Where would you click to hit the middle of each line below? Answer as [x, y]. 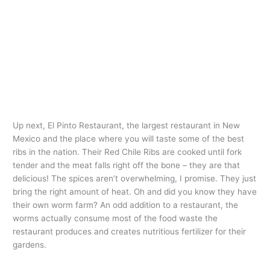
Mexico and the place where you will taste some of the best [129, 139]
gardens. [30, 245]
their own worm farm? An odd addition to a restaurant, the [126, 205]
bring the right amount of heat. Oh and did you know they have [135, 192]
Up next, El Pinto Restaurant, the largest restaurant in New [127, 126]
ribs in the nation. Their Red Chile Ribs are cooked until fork [127, 152]
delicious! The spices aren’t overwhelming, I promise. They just [135, 179]
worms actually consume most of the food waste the [115, 218]
